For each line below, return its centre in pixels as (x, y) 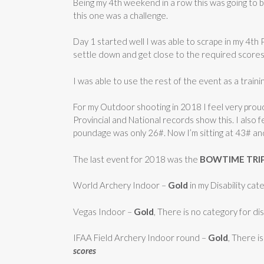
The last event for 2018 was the (136, 159)
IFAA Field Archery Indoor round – (141, 237)
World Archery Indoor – (121, 185)
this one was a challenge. (121, 15)
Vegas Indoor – (103, 211)
